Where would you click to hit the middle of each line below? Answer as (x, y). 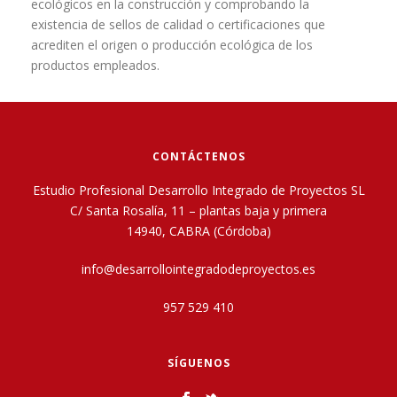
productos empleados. (95, 66)
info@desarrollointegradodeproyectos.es (198, 269)
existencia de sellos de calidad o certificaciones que (178, 25)
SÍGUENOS (198, 363)
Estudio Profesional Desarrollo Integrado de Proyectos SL (198, 191)
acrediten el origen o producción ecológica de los (172, 45)
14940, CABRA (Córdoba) (198, 231)
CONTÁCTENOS (198, 157)
